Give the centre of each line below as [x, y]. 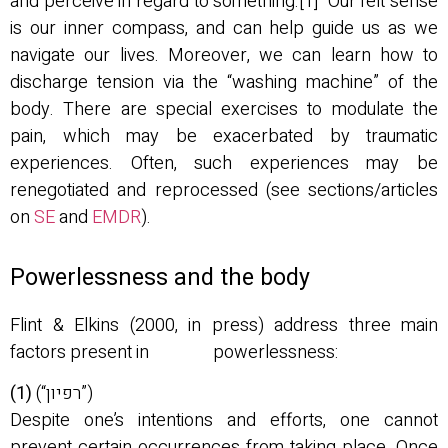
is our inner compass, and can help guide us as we [224, 28]
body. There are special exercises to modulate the [224, 109]
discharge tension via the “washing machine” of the [224, 82]
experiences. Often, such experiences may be [224, 163]
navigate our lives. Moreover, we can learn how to [224, 55]
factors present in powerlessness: [176, 353]
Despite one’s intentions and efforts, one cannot [224, 421]
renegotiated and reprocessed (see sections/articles [224, 190]
